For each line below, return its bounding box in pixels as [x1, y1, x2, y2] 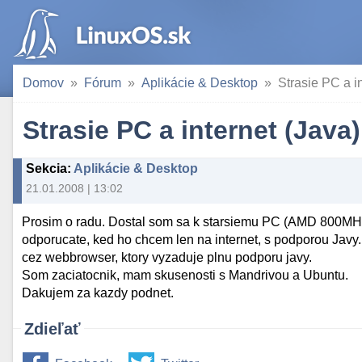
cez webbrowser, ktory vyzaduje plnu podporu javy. [22, 250, 313, 265]
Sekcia [26, 162, 67, 175]
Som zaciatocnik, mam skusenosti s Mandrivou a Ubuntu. [22, 268, 349, 283]
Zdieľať [24, 320, 81, 339]
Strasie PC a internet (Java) [23, 116, 360, 145]
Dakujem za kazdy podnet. [22, 286, 175, 301]
